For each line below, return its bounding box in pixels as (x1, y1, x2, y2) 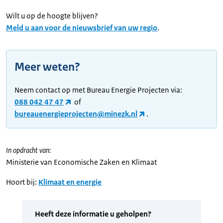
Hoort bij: (6, 177, 37, 187)
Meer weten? (14, 60, 80, 75)
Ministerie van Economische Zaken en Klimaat (6, 157, 157, 167)
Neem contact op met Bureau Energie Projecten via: (14, 85, 182, 95)
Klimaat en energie (38, 177, 102, 187)
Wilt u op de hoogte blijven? (6, 11, 98, 21)
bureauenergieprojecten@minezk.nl (14, 109, 137, 119)
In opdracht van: (6, 145, 51, 155)
